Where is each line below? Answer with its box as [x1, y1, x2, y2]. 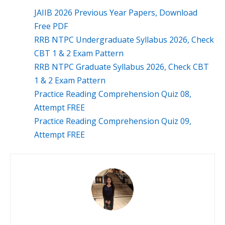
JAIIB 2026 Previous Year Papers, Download [34, 7, 197, 18]
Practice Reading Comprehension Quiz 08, [34, 88, 191, 99]
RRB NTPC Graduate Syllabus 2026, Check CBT [34, 61, 209, 72]
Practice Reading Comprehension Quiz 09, [34, 115, 191, 127]
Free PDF [34, 20, 68, 32]
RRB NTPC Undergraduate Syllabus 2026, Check [34, 34, 214, 45]
